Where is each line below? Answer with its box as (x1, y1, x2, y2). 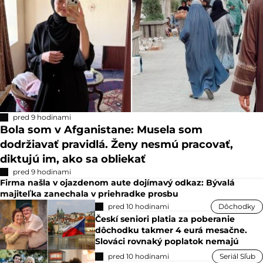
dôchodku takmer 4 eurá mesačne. (95, 224, 248, 235)
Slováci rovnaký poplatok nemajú (95, 235, 240, 247)
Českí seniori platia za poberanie (95, 213, 235, 224)
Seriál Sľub (220, 251, 255, 261)
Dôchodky (218, 201, 255, 211)
